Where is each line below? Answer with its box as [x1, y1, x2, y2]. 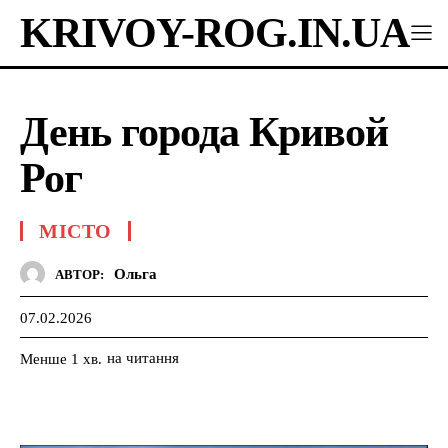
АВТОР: [55, 266, 104, 282]
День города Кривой [20, 109, 388, 155]
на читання [107, 349, 179, 366]
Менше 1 [20, 350, 79, 367]
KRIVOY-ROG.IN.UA [20, 10, 409, 56]
